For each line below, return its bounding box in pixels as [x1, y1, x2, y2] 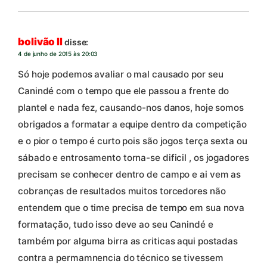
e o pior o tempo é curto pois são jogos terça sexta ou [18, 135, 247, 147]
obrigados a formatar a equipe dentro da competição [18, 118, 247, 130]
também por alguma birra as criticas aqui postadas [18, 235, 238, 247]
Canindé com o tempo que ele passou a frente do [18, 85, 229, 97]
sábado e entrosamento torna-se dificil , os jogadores [18, 151, 249, 163]
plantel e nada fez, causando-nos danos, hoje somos [18, 101, 244, 113]
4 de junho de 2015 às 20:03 [18, 50, 98, 58]
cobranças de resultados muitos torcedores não [18, 185, 226, 197]
